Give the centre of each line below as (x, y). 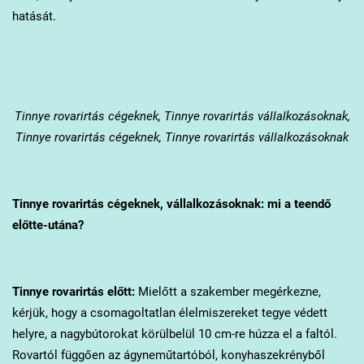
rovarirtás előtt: (91, 292)
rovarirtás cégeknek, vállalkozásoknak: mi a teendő (189, 204)
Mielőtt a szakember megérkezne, (227, 292)
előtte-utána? (48, 225)
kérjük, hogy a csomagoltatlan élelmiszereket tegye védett (169, 313)
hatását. (35, 17)
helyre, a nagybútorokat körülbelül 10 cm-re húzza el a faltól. (174, 334)
